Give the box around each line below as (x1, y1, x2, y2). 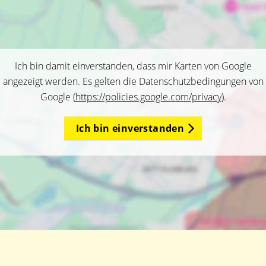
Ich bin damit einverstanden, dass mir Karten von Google (14, 59, 252, 72)
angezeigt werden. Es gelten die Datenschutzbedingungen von (2, 75, 264, 88)
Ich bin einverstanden (75, 122, 185, 135)
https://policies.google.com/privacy (75, 90, 221, 103)
